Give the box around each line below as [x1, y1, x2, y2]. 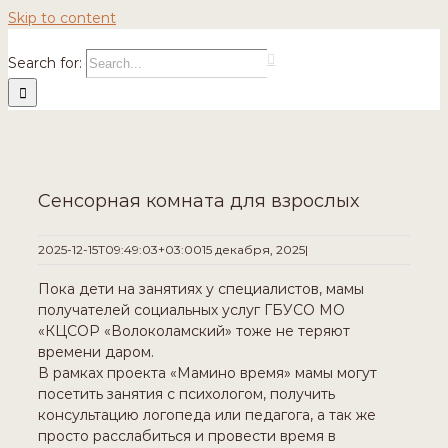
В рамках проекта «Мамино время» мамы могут [38, 364, 377, 383]
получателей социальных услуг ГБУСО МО [38, 301, 345, 320]
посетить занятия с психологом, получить [38, 385, 335, 404]
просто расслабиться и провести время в [38, 427, 336, 446]
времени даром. [38, 343, 154, 362]
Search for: [8, 54, 82, 72]
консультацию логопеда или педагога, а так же [38, 406, 376, 425]
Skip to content [8, 9, 116, 27]
